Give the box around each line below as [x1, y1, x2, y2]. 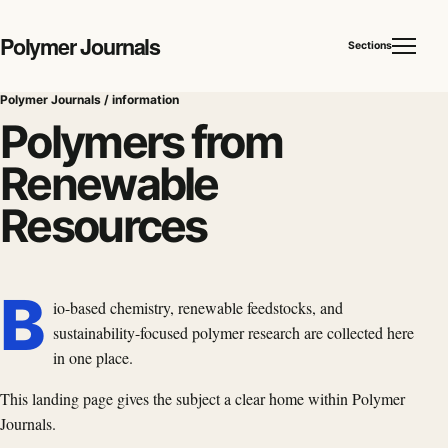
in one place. [52, 346, 133, 368]
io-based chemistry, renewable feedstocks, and [52, 296, 343, 318]
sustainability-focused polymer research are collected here [52, 321, 414, 343]
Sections [348, 39, 392, 52]
